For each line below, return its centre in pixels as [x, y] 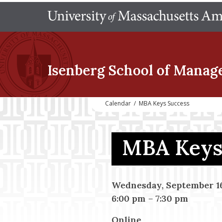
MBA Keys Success [164, 103]
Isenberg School [100, 70]
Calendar [118, 103]
